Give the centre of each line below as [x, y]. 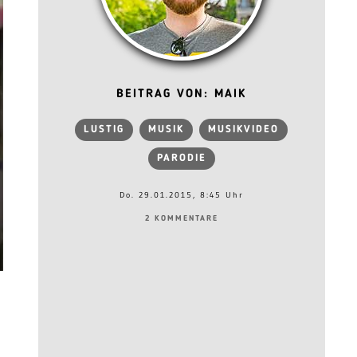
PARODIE [181, 158]
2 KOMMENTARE [181, 218]
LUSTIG [104, 129]
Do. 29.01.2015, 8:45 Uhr [181, 195]
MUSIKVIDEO [244, 129]
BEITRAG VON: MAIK [182, 94]
